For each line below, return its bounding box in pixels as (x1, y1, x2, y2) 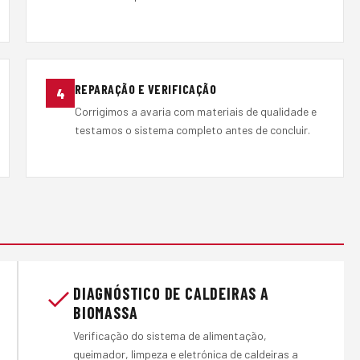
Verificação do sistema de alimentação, (73, 328, 267, 342)
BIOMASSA (73, 302, 138, 322)
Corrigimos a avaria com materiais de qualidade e (75, 104, 317, 119)
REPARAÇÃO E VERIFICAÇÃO (75, 80, 217, 96)
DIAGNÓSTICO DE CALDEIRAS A (73, 283, 269, 303)
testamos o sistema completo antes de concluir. (75, 123, 310, 137)
